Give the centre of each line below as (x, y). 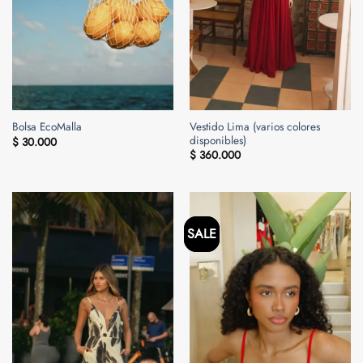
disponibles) (218, 140)
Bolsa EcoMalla (47, 127)
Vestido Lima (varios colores (254, 126)
